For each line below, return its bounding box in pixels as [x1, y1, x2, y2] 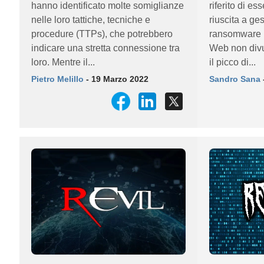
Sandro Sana [209, 74, 260, 84]
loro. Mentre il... [31, 57, 95, 67]
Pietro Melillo [31, 74, 84, 84]
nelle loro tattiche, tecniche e [31, 15, 150, 25]
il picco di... [209, 57, 256, 67]
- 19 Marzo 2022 [84, 74, 148, 84]
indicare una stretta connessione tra [31, 43, 180, 53]
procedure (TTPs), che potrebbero [31, 29, 173, 39]
